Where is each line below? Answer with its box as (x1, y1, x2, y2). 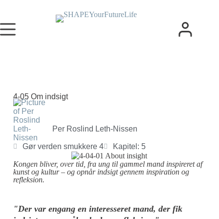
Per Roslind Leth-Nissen (52, 124, 137, 133)
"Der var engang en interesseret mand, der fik (13, 204, 182, 214)
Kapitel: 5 (112, 142, 146, 151)
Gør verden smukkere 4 (22, 142, 104, 151)
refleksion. (13, 175, 44, 184)
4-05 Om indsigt (13, 92, 68, 101)
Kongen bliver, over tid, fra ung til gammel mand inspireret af (13, 160, 202, 169)
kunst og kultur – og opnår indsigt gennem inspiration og (13, 168, 189, 176)
